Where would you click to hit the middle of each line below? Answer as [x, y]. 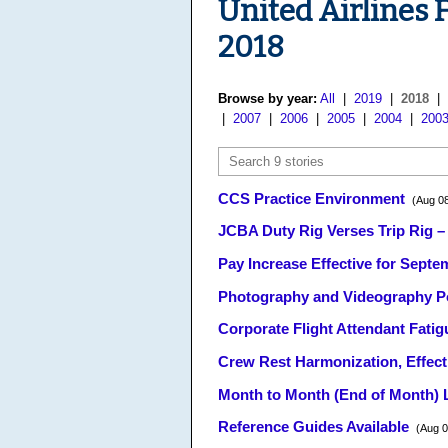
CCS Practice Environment [311, 198]
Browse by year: [267, 99]
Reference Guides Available [313, 427]
